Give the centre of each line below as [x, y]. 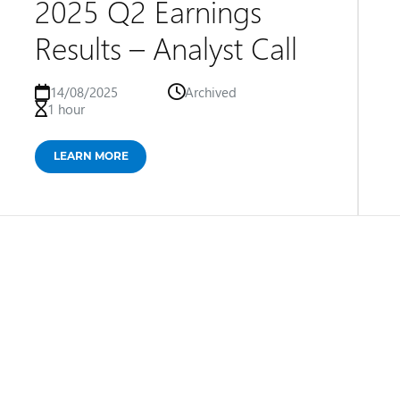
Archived [211, 92]
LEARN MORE [91, 155]
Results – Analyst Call [166, 47]
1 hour [66, 109]
